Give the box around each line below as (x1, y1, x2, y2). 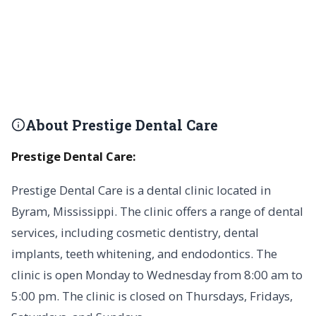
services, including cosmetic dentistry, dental (11, 224, 259, 241)
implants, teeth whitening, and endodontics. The (11, 245, 277, 262)
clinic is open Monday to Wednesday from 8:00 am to (11, 267, 303, 283)
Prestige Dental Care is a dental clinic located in (11, 182, 271, 198)
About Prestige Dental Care (25, 116, 218, 134)
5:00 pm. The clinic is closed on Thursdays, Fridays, (11, 288, 293, 304)
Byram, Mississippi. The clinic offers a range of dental (11, 203, 303, 219)
